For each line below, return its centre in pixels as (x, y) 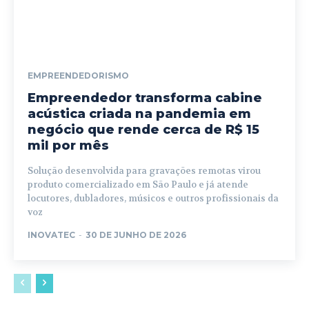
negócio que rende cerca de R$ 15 (143, 129)
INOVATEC (51, 235)
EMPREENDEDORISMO (78, 75)
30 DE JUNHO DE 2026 (136, 235)
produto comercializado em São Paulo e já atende (138, 184)
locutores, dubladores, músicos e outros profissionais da (153, 198)
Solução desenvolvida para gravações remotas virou (144, 170)
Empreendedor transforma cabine (145, 98)
